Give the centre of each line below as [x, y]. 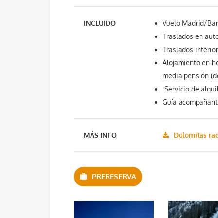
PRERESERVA [114, 176]
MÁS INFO [100, 135]
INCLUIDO [100, 23]
